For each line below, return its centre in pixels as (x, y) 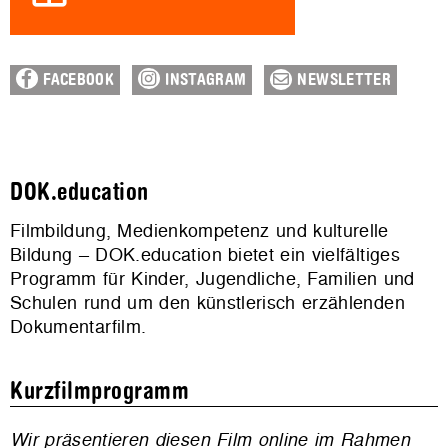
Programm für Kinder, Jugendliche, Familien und (212, 279)
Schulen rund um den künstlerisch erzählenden (207, 303)
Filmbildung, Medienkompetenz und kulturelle (199, 231)
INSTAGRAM (203, 80)
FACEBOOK (76, 80)
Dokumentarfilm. (78, 327)
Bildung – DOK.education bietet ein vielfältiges (205, 255)
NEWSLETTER (342, 80)
